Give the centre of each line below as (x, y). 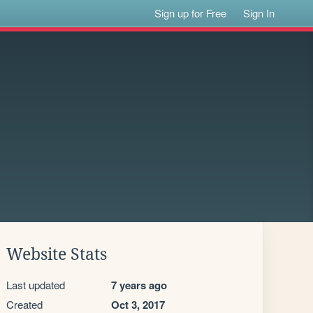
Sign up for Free (191, 13)
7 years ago (139, 285)
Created (24, 304)
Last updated (36, 285)
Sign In (259, 13)
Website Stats (57, 254)
